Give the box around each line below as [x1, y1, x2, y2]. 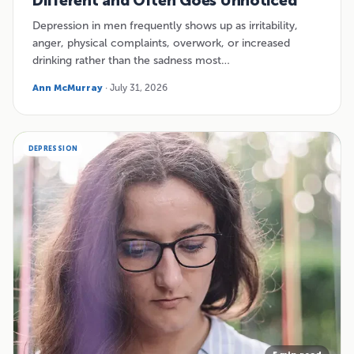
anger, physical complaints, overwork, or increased [32, 36, 290, 50]
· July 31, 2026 [103, 81, 168, 93]
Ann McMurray [32, 81, 103, 93]
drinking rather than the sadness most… [32, 53, 230, 67]
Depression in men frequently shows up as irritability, [32, 18, 298, 32]
